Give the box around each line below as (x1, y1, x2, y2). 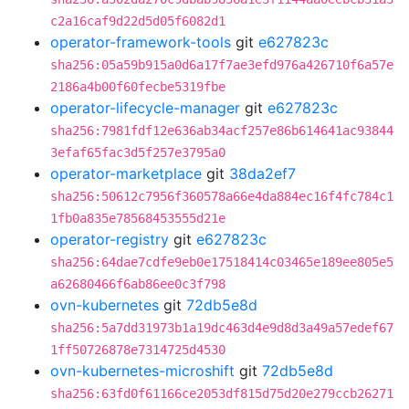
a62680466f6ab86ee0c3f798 (50, 277, 225, 291)
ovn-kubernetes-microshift (50, 362, 235, 380)
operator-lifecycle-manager (50, 99, 240, 117)
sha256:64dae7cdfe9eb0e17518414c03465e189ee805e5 (50, 255, 393, 269)
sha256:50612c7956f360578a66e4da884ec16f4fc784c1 (50, 189, 393, 204)
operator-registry (50, 230, 169, 248)
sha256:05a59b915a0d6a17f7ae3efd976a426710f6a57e (50, 58, 393, 72)
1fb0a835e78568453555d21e (50, 211, 225, 225)
